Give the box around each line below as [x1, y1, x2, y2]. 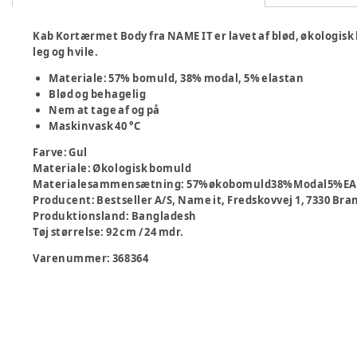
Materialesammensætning [33, 177, 182, 191]
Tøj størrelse [33, 225, 101, 239]
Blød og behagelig [49, 87, 147, 101]
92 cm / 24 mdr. [106, 225, 184, 239]
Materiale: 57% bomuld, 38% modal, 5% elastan [49, 71, 304, 85]
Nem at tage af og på [49, 103, 160, 117]
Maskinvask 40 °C [49, 119, 141, 133]
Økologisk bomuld [92, 161, 192, 175]
